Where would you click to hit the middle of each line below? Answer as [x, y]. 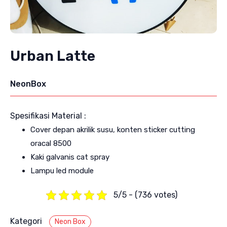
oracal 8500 [51, 144]
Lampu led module [62, 171]
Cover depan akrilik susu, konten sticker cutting [113, 130]
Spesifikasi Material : [48, 116]
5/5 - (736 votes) [145, 195]
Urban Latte [53, 56]
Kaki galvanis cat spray [70, 157]
